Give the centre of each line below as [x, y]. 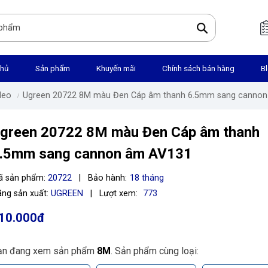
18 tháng [147, 178]
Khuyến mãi [116, 68]
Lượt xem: [119, 194]
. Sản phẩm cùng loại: [155, 251]
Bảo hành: [108, 178]
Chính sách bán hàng [198, 68]
